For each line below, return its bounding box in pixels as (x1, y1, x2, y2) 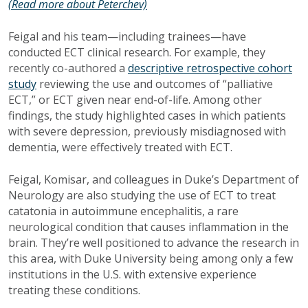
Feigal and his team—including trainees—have (8, 29, 246, 45)
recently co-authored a (8, 60, 128, 76)
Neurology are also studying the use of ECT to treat (8, 188, 276, 203)
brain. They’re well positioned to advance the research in (8, 235, 299, 251)
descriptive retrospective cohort (128, 60, 292, 76)
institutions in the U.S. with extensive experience (8, 267, 256, 283)
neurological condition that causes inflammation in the (8, 219, 289, 235)
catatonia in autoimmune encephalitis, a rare (8, 203, 239, 219)
